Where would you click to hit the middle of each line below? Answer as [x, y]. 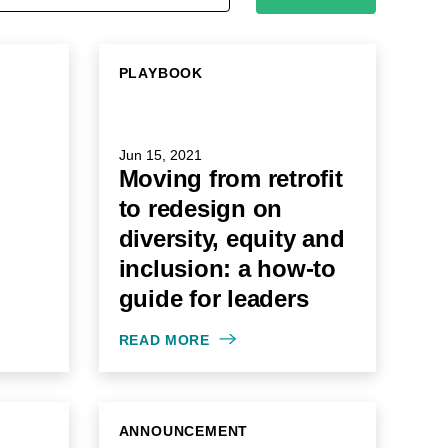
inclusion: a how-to [227, 268]
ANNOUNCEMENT [183, 431]
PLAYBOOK [160, 73]
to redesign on [200, 208]
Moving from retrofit [230, 178]
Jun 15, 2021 [160, 155]
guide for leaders [213, 298]
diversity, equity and [231, 238]
